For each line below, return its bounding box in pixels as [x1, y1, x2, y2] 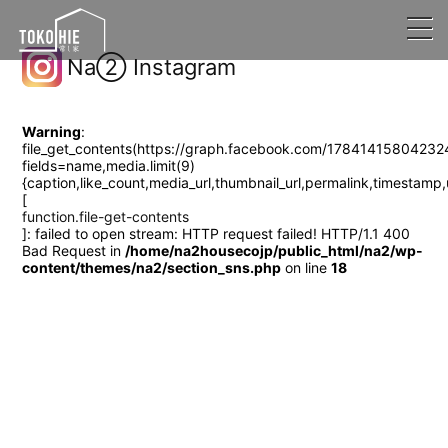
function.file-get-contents [22, 207, 190, 225]
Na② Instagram [67, 53, 237, 80]
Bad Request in [22, 241, 126, 259]
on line [281, 258, 332, 276]
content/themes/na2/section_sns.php [22, 258, 282, 276]
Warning [22, 122, 82, 140]
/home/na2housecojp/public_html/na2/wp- [125, 241, 424, 259]
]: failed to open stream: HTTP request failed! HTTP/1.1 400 [22, 224, 411, 242]
